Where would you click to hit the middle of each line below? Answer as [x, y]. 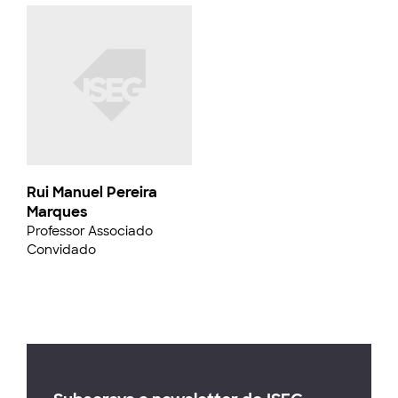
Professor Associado [90, 231]
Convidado [61, 250]
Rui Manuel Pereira [92, 192]
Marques [57, 212]
